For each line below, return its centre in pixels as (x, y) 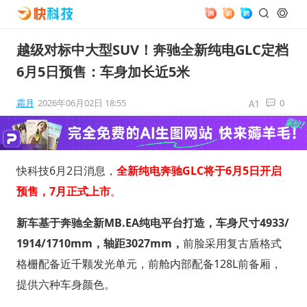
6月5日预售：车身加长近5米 (103, 72)
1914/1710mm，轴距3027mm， (99, 243)
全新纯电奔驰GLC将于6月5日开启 (199, 170)
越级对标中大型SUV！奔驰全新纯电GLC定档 (152, 50)
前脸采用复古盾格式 (232, 243)
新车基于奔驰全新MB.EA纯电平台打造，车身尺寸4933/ (152, 222)
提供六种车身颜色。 (65, 284)
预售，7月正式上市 (63, 191)
